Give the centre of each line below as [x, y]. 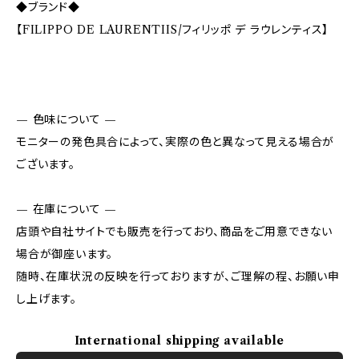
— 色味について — [67, 119]
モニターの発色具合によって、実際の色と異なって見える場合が [175, 142]
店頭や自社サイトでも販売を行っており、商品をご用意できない [175, 232]
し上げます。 [46, 299]
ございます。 [46, 164]
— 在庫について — [67, 209]
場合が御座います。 [65, 254]
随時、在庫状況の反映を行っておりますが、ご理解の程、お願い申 [178, 276]
